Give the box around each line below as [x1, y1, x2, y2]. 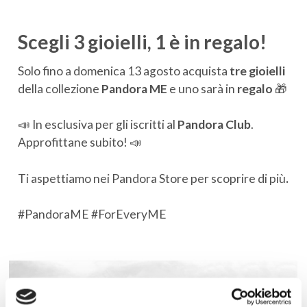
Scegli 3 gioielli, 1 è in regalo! [17, 29, 267, 53]
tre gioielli [229, 64, 285, 79]
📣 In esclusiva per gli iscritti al [17, 117, 177, 132]
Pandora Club [177, 117, 251, 132]
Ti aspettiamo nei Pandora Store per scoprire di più [17, 171, 286, 186]
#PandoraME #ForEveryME [17, 207, 169, 222]
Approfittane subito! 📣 [17, 135, 142, 150]
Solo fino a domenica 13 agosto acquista [17, 64, 230, 79]
